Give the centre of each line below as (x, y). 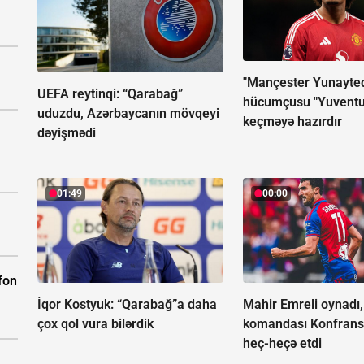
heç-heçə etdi (283, 344)
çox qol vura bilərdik (95, 324)
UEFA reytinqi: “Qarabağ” (110, 94)
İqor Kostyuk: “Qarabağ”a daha (127, 305)
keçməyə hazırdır (293, 122)
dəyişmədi (67, 133)
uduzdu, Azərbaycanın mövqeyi (128, 114)
